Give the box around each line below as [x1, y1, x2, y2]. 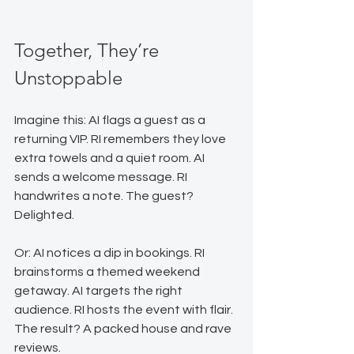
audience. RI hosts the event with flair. [14, 303, 235, 316]
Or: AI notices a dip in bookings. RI [14, 246, 207, 259]
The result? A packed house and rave [14, 322, 234, 335]
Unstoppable [14, 66, 122, 89]
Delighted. [14, 208, 74, 221]
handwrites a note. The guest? [14, 189, 196, 202]
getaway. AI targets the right [14, 284, 185, 297]
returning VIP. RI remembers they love [14, 132, 228, 145]
